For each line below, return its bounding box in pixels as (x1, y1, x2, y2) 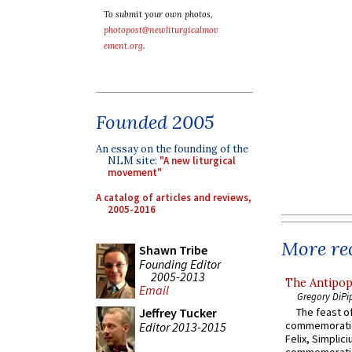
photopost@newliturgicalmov (104, 24, 218, 35)
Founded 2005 (96, 110, 214, 134)
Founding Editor (139, 255, 221, 272)
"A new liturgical (159, 154, 236, 167)
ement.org (104, 40, 143, 51)
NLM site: (108, 154, 159, 167)
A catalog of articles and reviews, (96, 190, 251, 204)
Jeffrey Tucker (139, 305, 217, 321)
